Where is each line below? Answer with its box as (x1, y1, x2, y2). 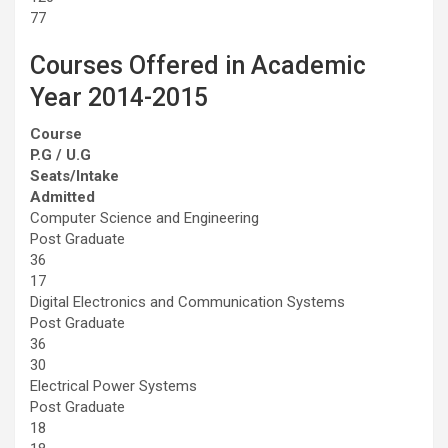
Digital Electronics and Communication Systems (30, 292, 345, 311)
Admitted (30, 187, 95, 206)
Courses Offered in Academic (30, 50, 366, 80)
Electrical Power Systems (30, 376, 197, 395)
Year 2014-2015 (30, 82, 208, 112)
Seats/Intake (30, 166, 119, 185)
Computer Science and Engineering (30, 208, 259, 227)
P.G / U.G (30, 145, 91, 164)
